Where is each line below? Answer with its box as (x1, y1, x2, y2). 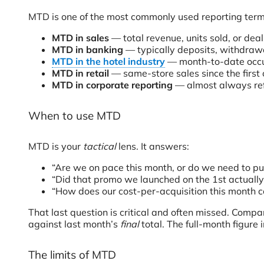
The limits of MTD (28, 247, 116, 262)
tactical (83, 140, 116, 152)
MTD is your (28, 140, 83, 152)
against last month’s (28, 218, 120, 230)
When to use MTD (28, 108, 121, 123)
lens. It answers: (116, 140, 189, 152)
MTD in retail (52, 67, 111, 79)
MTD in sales (52, 32, 111, 44)
